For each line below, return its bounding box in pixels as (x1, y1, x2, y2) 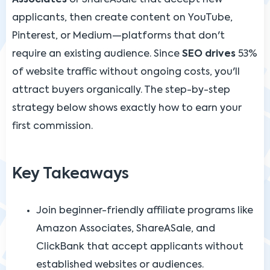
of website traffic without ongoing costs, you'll (12, 67, 240, 77)
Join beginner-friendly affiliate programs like (36, 206, 253, 216)
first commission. (12, 121, 93, 131)
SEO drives (182, 49, 236, 59)
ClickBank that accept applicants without (36, 242, 243, 252)
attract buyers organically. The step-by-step (12, 85, 230, 95)
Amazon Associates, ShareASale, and (36, 224, 215, 234)
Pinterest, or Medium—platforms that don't (12, 31, 225, 41)
